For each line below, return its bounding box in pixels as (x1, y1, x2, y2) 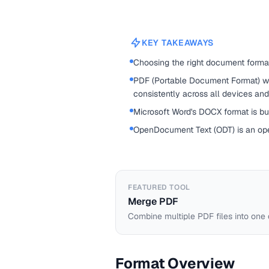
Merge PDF (128, 195, 178, 208)
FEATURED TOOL (128, 183, 190, 192)
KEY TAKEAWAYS (142, 37, 214, 48)
